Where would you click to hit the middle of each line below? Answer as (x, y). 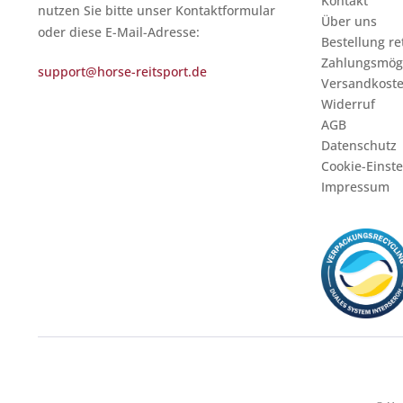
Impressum (355, 187)
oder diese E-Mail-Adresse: (119, 32)
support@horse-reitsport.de (122, 72)
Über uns (349, 21)
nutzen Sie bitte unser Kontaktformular (157, 10)
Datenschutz (359, 145)
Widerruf (348, 104)
